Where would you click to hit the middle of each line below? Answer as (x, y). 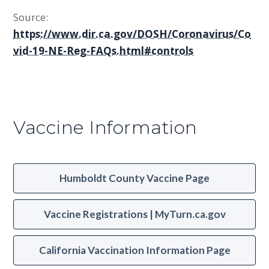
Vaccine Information (105, 128)
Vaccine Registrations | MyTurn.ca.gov (134, 214)
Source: (31, 17)
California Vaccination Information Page (134, 250)
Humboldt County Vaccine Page (134, 178)
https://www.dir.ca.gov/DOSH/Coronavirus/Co (132, 34)
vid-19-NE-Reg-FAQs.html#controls (104, 51)
